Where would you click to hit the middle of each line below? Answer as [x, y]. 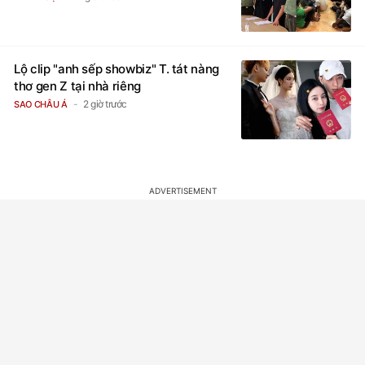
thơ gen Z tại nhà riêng [77, 70]
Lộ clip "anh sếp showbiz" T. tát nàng [117, 53]
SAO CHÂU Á [41, 88]
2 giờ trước [105, 88]
